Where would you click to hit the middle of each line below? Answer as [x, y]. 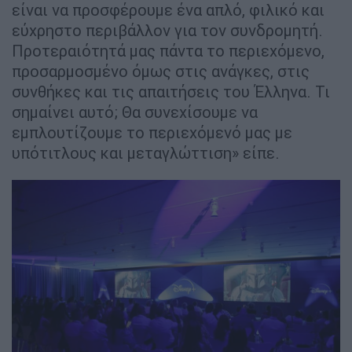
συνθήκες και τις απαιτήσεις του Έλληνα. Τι [171, 91]
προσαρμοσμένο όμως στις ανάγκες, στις [161, 71]
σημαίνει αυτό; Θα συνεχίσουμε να [135, 112]
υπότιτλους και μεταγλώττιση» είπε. [148, 152]
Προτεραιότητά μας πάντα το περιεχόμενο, [168, 50]
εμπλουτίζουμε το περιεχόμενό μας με [152, 132]
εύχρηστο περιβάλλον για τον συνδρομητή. [167, 30]
